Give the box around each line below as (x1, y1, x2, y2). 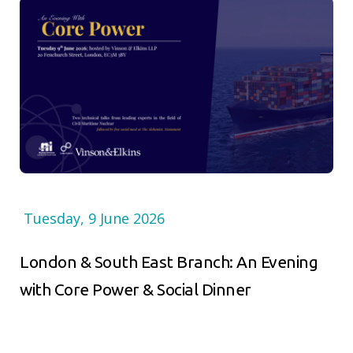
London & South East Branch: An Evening (20, 252, 318, 271)
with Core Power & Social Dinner (20, 280, 251, 299)
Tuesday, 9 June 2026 (24, 209, 165, 228)
